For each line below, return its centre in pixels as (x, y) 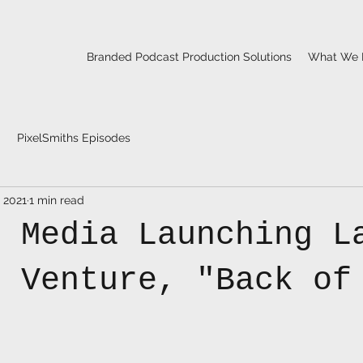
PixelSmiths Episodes (74, 137)
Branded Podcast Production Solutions (189, 57)
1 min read (57, 200)
